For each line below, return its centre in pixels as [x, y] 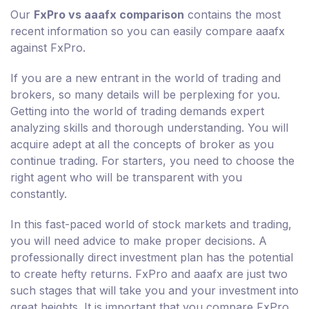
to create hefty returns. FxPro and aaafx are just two [149, 274]
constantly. [39, 194]
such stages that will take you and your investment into [154, 291]
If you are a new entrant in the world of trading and [146, 78]
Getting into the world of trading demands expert [137, 111]
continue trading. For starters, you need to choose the [152, 161]
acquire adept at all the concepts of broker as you [142, 144]
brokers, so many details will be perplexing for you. [145, 95]
